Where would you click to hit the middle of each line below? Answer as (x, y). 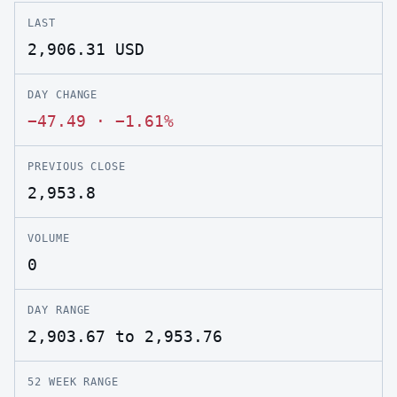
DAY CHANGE (63, 94)
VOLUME (49, 237)
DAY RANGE (59, 309)
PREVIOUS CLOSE (77, 166)
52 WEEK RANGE (74, 381)
